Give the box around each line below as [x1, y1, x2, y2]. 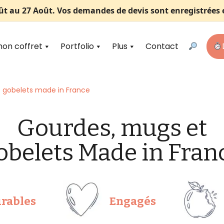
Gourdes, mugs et [17, 114, 207, 142]
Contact [145, 40, 178, 52]
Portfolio [60, 40, 94, 52]
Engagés [109, 194, 156, 208]
